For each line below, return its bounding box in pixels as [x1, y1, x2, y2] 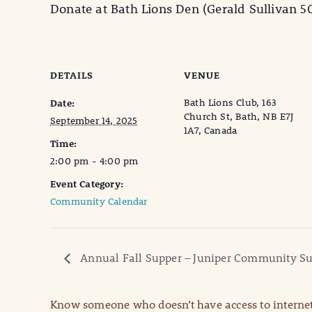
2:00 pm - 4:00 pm [50, 155, 139, 168]
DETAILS [50, 69, 93, 82]
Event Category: [50, 178, 123, 191]
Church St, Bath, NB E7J [184, 110, 294, 123]
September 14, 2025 [50, 114, 138, 127]
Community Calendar [50, 195, 148, 208]
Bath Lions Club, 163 [184, 96, 276, 109]
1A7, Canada [184, 124, 237, 137]
